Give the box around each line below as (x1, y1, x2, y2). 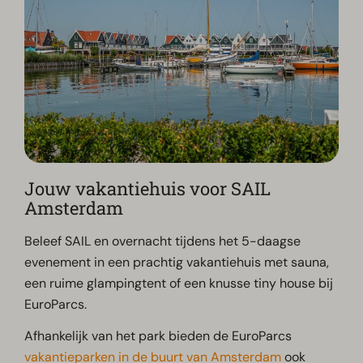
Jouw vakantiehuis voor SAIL (24, 176, 271, 200)
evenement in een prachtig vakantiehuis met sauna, (24, 253, 330, 271)
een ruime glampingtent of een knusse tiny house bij (24, 274, 334, 292)
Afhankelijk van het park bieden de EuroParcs (24, 327, 293, 344)
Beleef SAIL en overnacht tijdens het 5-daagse (24, 232, 301, 250)
